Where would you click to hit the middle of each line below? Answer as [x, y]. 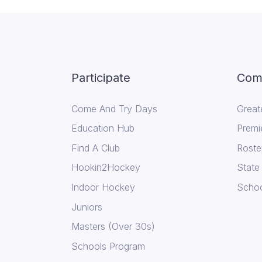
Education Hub [103, 128]
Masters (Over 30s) [113, 227]
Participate [101, 77]
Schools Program [108, 246]
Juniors [87, 207]
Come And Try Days [114, 108]
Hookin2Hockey [106, 168]
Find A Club [96, 148]
